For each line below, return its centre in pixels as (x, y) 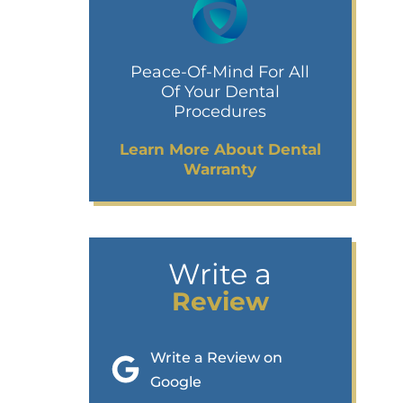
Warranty (220, 169)
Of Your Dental (220, 91)
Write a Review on (217, 357)
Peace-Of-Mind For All (220, 72)
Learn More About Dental (220, 149)
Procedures (220, 111)
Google (176, 381)
